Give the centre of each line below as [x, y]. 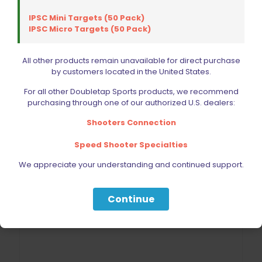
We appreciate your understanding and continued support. [131, 164]
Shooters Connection [131, 122]
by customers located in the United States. [131, 71]
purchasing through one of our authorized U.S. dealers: [131, 102]
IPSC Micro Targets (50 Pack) [90, 29]
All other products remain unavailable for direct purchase [131, 60]
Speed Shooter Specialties [131, 144]
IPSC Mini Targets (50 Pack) [87, 18]
